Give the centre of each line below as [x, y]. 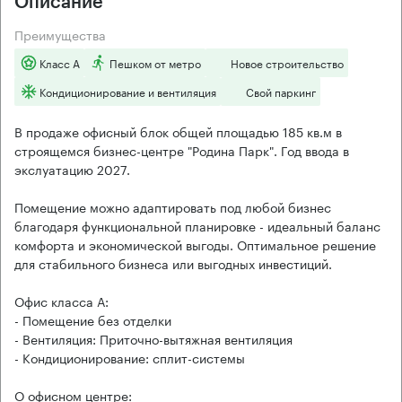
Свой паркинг [281, 91]
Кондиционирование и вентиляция [128, 91]
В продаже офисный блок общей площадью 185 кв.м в [178, 131]
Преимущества [65, 34]
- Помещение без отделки [93, 319]
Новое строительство [287, 62]
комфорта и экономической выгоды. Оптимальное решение [195, 244]
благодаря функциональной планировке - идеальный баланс [197, 225]
